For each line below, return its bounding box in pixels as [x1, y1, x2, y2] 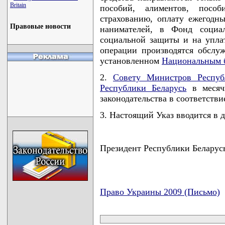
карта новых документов [100, 203, 196, 213]
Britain [10, 2, 26, 9]
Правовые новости [10, 23, 71, 30]
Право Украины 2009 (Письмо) [100, 187, 220, 197]
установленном [100, 56, 162, 66]
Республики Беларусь [100, 83, 187, 93]
